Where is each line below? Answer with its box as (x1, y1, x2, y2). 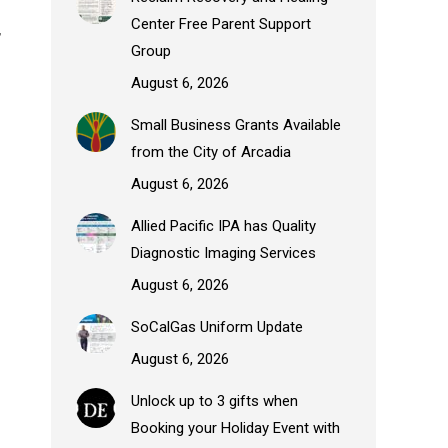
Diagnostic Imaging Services (131, 243, 316, 262)
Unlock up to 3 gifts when (131, 391, 298, 410)
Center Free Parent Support (131, 14, 311, 33)
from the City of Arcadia (131, 142, 291, 161)
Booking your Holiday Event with (131, 418, 340, 437)
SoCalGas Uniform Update (131, 317, 303, 336)
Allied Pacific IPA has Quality (131, 216, 316, 235)
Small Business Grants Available (131, 115, 341, 134)
